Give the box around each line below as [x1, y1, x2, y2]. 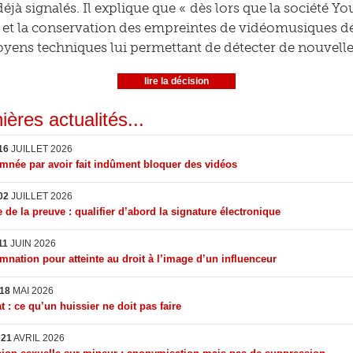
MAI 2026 [10, 285, 54, 296]
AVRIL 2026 [12, 333, 65, 344]
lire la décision [144, 76, 209, 87]
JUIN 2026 [8, 238, 56, 249]
